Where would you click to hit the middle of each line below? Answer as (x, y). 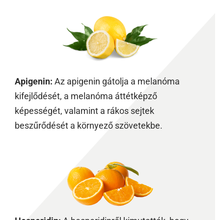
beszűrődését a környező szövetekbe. (89, 125)
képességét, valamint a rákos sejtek (84, 110)
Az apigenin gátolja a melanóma (116, 81)
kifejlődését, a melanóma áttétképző (86, 96)
